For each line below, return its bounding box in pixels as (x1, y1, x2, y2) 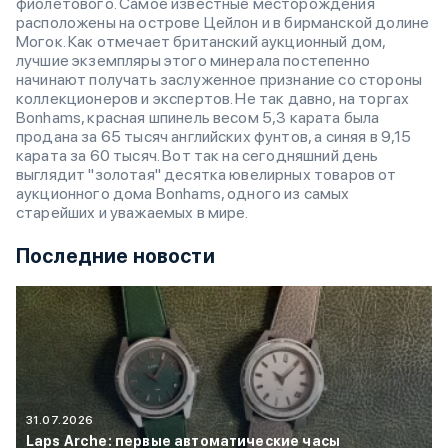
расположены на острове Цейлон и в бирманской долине (16, 13, 430, 32)
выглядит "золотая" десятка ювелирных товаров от (16, 165, 397, 184)
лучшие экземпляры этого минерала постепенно (16, 51, 370, 70)
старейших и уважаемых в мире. (16, 203, 249, 222)
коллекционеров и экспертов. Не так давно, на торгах (16, 89, 410, 108)
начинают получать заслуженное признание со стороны (16, 70, 423, 89)
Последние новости (16, 244, 215, 268)
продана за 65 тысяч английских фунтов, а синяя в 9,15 (16, 127, 412, 146)
